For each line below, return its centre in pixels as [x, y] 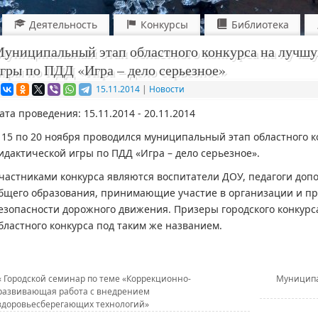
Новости [167, 89]
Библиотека [260, 24]
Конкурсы [164, 24]
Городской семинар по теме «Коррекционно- [97, 279]
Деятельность [64, 24]
